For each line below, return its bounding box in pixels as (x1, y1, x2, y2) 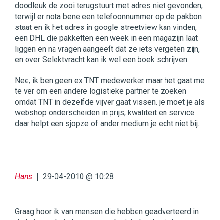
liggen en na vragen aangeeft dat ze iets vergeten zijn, (15, 44, 200, 54)
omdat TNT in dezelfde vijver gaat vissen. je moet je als (15, 97, 205, 107)
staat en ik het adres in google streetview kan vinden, (15, 23, 197, 32)
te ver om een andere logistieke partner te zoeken (15, 86, 186, 96)
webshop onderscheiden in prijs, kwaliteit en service (15, 108, 194, 118)
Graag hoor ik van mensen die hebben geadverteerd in (15, 207, 199, 217)
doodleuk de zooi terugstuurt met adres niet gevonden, (15, 1, 203, 11)
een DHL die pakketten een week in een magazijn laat (15, 33, 198, 43)
